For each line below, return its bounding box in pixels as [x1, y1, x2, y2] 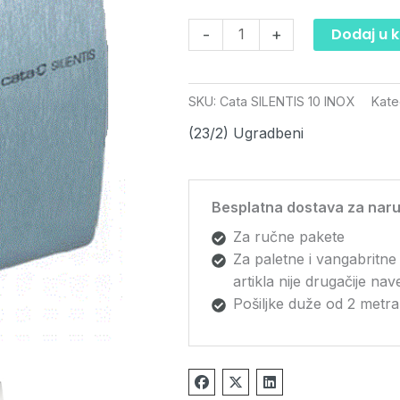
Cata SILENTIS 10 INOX [220, 94, 354, 110]
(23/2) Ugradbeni [188, 123, 304, 142]
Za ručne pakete [233, 227, 345, 246]
